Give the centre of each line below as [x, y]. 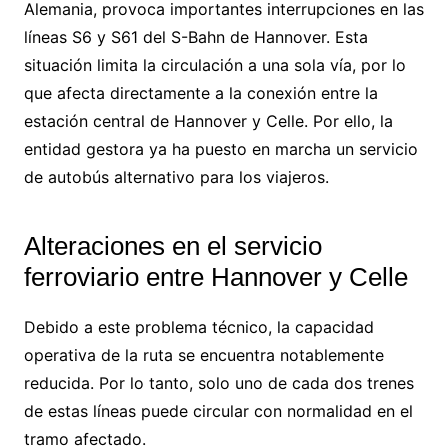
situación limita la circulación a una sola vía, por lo [214, 65]
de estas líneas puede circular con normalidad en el [218, 411]
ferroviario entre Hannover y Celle [215, 277]
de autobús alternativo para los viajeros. [176, 177]
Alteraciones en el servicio [172, 246]
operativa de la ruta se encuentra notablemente [203, 355]
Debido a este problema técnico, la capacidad [198, 327]
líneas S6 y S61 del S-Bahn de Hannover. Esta [195, 37]
